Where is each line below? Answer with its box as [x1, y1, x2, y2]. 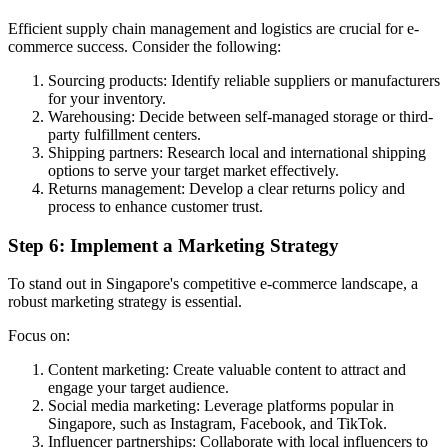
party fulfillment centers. [48, 125, 201, 143]
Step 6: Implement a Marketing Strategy [8, 234, 339, 256]
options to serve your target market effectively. [48, 161, 339, 179]
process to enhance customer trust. [48, 197, 263, 215]
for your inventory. [48, 89, 166, 107]
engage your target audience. [48, 379, 229, 397]
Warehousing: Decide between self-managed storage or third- [48, 107, 433, 125]
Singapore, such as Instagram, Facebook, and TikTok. [48, 415, 387, 433]
